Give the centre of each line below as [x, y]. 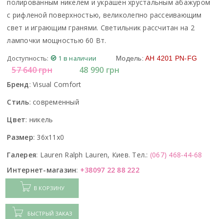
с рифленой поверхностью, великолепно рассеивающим [104, 15]
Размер [20, 137]
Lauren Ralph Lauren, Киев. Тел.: [95, 154]
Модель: [130, 58]
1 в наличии [77, 58]
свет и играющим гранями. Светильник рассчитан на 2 [101, 27]
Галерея [22, 154]
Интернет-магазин [42, 170]
